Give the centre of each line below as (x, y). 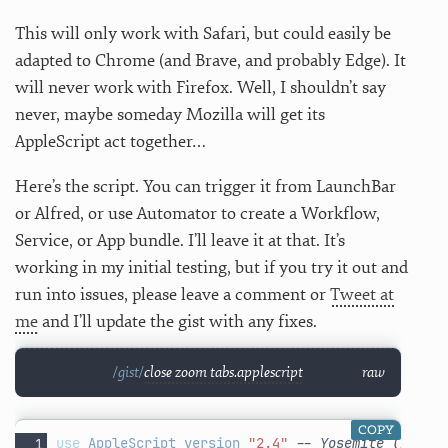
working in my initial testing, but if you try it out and (211, 267)
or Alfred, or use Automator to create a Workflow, (197, 213)
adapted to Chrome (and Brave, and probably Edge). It (210, 60)
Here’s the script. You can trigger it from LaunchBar (205, 186)
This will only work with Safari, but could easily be (203, 33)
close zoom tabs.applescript (223, 372)
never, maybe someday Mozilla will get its (170, 114)
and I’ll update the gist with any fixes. (177, 321)
